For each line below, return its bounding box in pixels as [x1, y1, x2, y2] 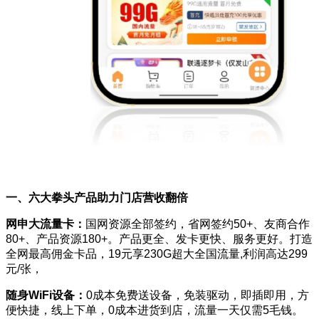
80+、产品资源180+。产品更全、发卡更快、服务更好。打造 [6, 232, 313, 245]
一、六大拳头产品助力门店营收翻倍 [6, 191, 188, 204]
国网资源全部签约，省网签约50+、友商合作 [85, 217, 310, 230]
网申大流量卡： [6, 217, 85, 230]
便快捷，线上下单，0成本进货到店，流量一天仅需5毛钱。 [6, 303, 303, 316]
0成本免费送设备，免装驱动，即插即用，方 [86, 288, 309, 301]
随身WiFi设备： [6, 288, 86, 301]
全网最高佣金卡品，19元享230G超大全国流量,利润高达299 [6, 247, 308, 260]
